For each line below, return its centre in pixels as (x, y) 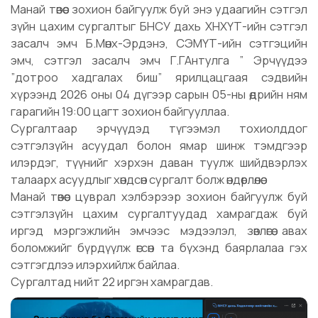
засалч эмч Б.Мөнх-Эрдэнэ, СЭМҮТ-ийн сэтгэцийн (159, 43)
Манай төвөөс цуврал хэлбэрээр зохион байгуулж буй (159, 197)
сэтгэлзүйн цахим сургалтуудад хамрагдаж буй (159, 214)
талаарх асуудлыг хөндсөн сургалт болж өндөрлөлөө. (137, 180)
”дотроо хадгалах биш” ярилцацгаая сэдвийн (159, 77)
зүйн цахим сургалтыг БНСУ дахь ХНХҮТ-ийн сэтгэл (159, 26)
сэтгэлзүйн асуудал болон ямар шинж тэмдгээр (159, 146)
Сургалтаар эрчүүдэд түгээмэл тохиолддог (159, 128)
